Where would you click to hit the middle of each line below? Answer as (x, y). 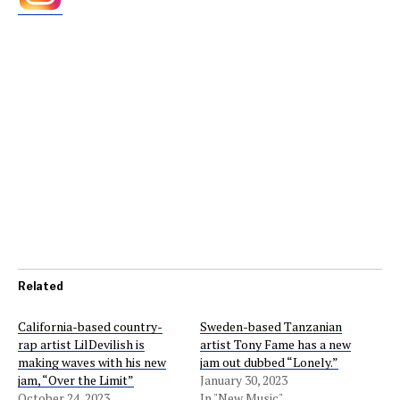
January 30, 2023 (244, 380)
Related (41, 286)
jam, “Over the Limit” (76, 380)
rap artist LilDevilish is (81, 344)
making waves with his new (92, 362)
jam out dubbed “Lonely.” (269, 362)
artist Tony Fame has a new (275, 344)
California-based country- (90, 326)
